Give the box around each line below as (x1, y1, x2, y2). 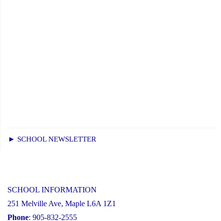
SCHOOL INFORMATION (7, 185, 97, 194)
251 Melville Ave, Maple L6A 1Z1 (7, 199, 116, 208)
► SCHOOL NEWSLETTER (8, 135, 96, 143)
